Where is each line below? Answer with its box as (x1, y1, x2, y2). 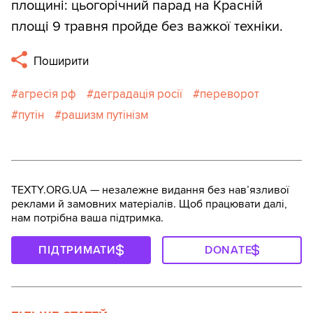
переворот (200, 86, 259, 101)
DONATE (204, 242, 252, 257)
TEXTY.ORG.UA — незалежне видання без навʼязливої (11, 182, 289, 197)
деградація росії (94, 86, 182, 101)
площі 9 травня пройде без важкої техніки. (11, 17, 283, 35)
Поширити (31, 53, 89, 68)
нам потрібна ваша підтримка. (11, 210, 163, 225)
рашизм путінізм (61, 107, 148, 122)
